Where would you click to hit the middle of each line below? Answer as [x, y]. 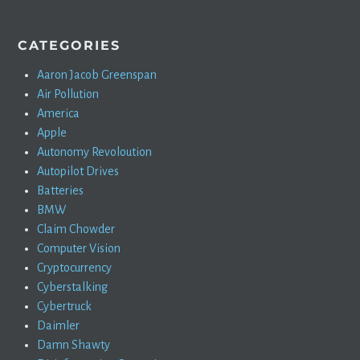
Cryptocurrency [75, 268]
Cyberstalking [73, 287]
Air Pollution [68, 94]
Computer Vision [79, 249]
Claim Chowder [76, 229]
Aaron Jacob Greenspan [97, 75]
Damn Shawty [74, 345]
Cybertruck [65, 307]
